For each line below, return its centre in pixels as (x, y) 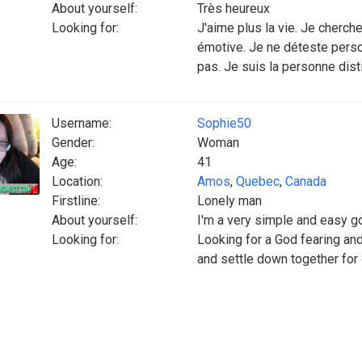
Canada (306, 181)
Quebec (258, 181)
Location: (77, 181)
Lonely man (229, 201)
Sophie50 (224, 123)
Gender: (73, 143)
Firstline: (76, 201)
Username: (82, 123)
